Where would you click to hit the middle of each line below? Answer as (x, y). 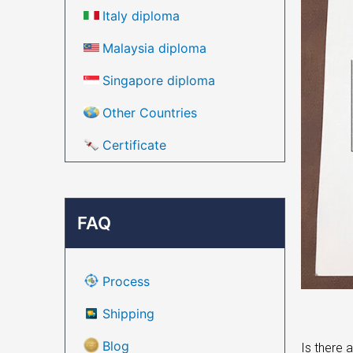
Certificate (134, 145)
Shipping (128, 313)
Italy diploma (141, 15)
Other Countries (150, 112)
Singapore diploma (159, 80)
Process (126, 281)
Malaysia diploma (154, 48)
